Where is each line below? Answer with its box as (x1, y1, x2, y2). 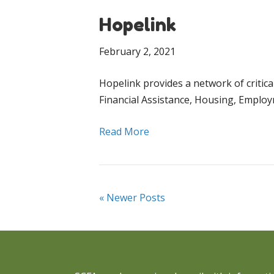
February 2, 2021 (99, 45, 176, 58)
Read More (99, 125, 149, 138)
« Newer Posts (99, 191, 165, 204)
